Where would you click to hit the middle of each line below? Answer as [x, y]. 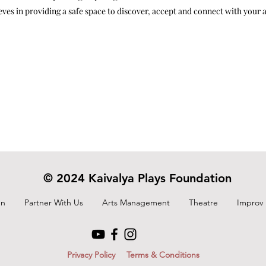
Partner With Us [54, 202]
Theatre [203, 202]
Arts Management [136, 202]
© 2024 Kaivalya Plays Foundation [137, 178]
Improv [250, 202]
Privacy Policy [91, 255]
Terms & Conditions [163, 255]
